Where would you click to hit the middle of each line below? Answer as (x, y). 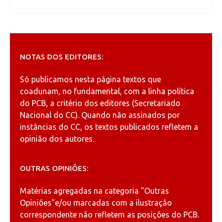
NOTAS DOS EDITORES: (62, 57)
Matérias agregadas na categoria (80, 191)
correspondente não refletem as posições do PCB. (110, 215)
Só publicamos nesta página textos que (90, 80)
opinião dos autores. (57, 139)
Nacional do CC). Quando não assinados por (100, 115)
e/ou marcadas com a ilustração (113, 203)
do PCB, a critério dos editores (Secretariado (100, 103)
